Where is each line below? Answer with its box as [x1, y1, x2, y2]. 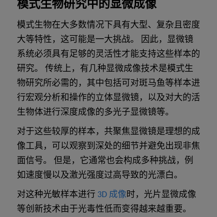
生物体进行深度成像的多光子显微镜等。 [17, 108, 176, 118]
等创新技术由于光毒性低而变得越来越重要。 [17, 205, 191, 215]
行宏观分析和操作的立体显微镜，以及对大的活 [17, 93, 200, 103]
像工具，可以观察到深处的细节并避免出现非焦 [17, 142, 200, 152]
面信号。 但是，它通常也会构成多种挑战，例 [17, 156, 193, 166]
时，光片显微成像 [126, 190, 196, 200]
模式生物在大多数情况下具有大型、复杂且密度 [17, 21, 200, 31]
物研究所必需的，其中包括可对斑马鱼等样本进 [17, 79, 200, 89]
